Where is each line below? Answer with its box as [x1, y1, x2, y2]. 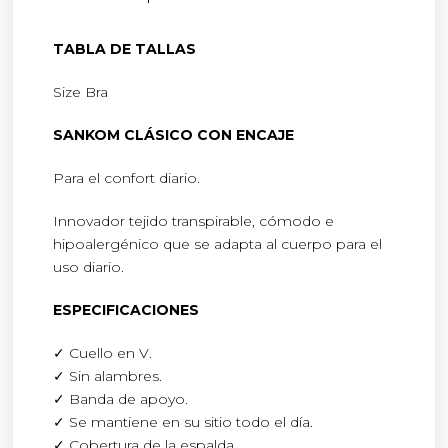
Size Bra [53, 82, 109, 101]
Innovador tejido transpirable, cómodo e [53, 211, 335, 230]
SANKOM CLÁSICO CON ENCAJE [53, 125, 295, 144]
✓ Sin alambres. [53, 366, 163, 385]
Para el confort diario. [53, 168, 201, 187]
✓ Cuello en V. [53, 343, 153, 362]
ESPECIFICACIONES [53, 300, 200, 319]
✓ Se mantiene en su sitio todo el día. [53, 412, 314, 431]
